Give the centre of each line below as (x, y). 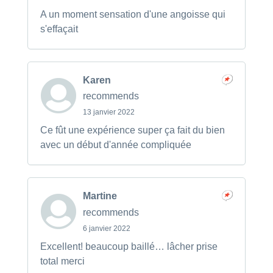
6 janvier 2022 (106, 228)
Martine (100, 196)
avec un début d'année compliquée (115, 145)
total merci (62, 261)
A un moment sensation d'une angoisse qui (133, 14)
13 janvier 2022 (108, 112)
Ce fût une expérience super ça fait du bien (132, 130)
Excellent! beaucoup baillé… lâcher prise (129, 246)
